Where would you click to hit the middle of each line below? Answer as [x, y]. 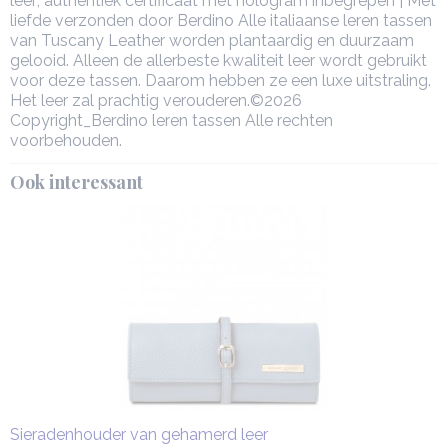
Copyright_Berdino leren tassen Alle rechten [171, 120]
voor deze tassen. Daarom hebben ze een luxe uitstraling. [220, 80]
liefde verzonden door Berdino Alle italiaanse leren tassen [221, 20]
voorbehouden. [66, 140]
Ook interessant [76, 182]
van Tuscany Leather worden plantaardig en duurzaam [212, 40]
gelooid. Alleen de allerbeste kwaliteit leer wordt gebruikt [218, 60]
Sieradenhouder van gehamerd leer [139, 434]
